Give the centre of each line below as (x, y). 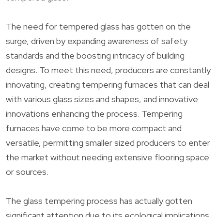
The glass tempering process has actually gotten (99, 201)
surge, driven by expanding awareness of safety (97, 41)
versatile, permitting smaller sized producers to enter (108, 142)
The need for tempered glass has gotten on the (98, 26)
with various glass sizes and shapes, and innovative (102, 99)
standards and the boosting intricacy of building (95, 55)
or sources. (27, 171)
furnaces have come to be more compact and (94, 128)
